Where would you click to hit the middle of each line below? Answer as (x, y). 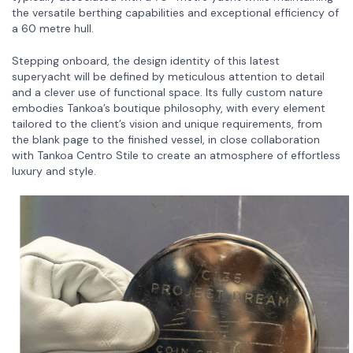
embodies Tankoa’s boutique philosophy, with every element (169, 108)
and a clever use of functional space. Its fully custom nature (167, 92)
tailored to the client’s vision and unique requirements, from (167, 123)
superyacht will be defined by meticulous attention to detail (168, 76)
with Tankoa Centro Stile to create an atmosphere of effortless (176, 155)
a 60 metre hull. (53, 28)
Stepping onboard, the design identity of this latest (146, 60)
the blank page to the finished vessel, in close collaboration (166, 139)
